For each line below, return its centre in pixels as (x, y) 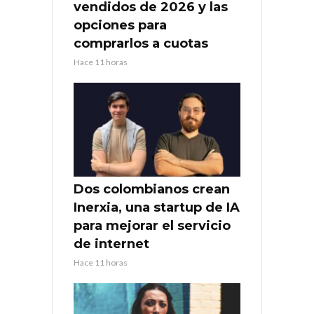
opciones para (120, 26)
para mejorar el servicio (152, 226)
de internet (111, 244)
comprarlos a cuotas (141, 44)
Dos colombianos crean (152, 190)
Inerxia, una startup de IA (157, 208)
